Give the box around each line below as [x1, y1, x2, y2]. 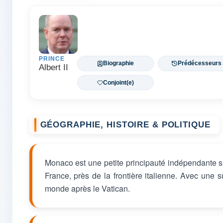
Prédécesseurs [177, 60, 222, 67]
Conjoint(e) [103, 79, 134, 86]
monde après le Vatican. [44, 183, 130, 195]
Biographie [103, 60, 134, 67]
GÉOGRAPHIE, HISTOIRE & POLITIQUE [40, 119, 211, 130]
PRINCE [38, 56, 65, 62]
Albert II [38, 63, 68, 73]
